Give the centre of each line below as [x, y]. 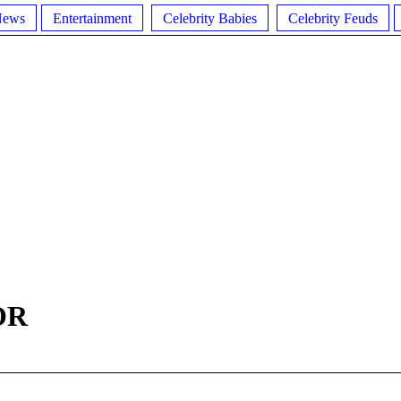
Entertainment [92, 18]
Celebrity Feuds [333, 18]
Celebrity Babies [210, 18]
